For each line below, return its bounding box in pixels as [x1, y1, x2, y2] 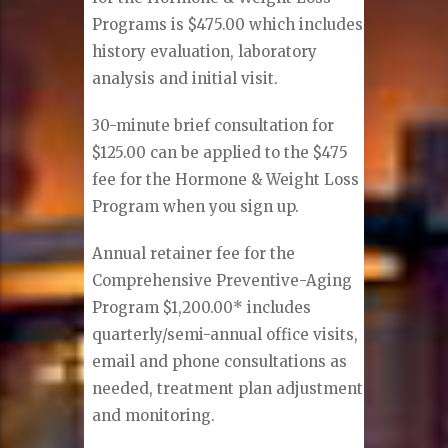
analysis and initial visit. [92, 68, 279, 88]
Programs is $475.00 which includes [92, 14, 364, 34]
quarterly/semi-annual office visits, [92, 324, 359, 344]
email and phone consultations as [92, 351, 348, 371]
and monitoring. [92, 405, 216, 425]
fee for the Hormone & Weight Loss [92, 169, 360, 189]
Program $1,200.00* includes [92, 297, 312, 317]
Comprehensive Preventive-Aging [92, 270, 353, 290]
